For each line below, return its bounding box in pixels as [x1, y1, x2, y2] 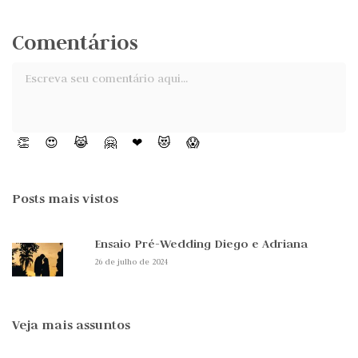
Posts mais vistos [12, 190, 118, 207]
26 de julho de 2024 [94, 257, 168, 268]
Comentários [12, 30, 138, 56]
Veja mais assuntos [12, 316, 130, 333]
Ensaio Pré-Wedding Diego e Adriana [94, 236, 308, 252]
